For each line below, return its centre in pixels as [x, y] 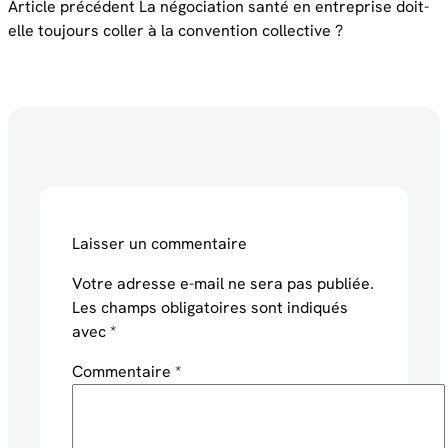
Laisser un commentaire [159, 244]
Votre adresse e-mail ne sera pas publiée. [223, 284]
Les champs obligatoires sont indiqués [210, 308]
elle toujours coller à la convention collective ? [175, 31]
